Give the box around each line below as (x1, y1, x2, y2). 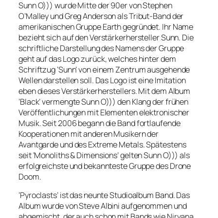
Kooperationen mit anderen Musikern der (18, 128, 159, 139)
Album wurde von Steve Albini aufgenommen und (18, 200, 187, 212)
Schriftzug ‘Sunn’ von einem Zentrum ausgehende (18, 64, 190, 75)
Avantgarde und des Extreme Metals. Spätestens (18, 139, 186, 150)
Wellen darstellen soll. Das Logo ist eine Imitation (18, 74, 186, 86)
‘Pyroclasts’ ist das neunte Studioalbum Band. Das (18, 190, 190, 201)
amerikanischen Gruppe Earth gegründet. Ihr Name (18, 21, 194, 32)
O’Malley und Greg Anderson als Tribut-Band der (18, 10, 184, 21)
